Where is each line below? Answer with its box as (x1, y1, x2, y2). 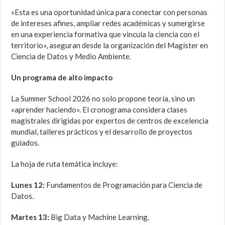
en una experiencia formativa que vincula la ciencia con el (11, 30, 200, 39)
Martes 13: (11, 212, 50, 222)
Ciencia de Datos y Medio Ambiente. (11, 52, 132, 61)
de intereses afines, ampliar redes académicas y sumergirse (11, 19, 205, 28)
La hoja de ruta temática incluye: (11, 159, 119, 169)
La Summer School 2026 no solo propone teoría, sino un (11, 94, 195, 103)
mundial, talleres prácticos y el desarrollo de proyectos (11, 127, 193, 137)
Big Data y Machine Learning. (49, 212, 150, 222)
